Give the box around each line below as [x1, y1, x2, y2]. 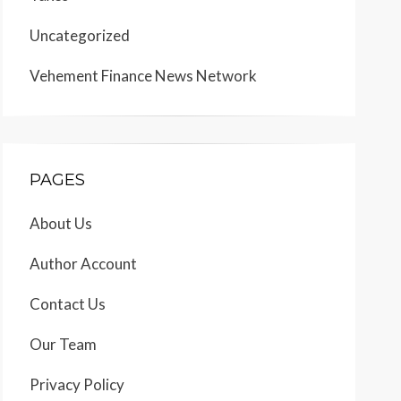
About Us [30, 214, 92, 234]
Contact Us [30, 294, 106, 314]
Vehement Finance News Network [30, 66, 257, 86]
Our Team [30, 335, 97, 354]
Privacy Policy [30, 375, 124, 395]
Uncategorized [30, 26, 130, 46]
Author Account [30, 254, 137, 274]
